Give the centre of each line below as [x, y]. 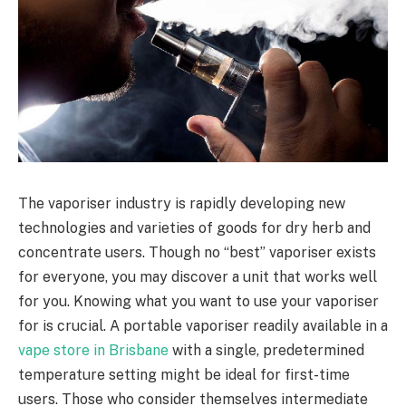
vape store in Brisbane [93, 350]
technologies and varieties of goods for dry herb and [194, 227]
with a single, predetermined [266, 350]
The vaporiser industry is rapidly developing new [182, 203]
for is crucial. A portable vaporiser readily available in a [203, 325]
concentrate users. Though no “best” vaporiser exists [197, 252]
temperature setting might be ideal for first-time [184, 374]
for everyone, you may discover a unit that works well [198, 276]
